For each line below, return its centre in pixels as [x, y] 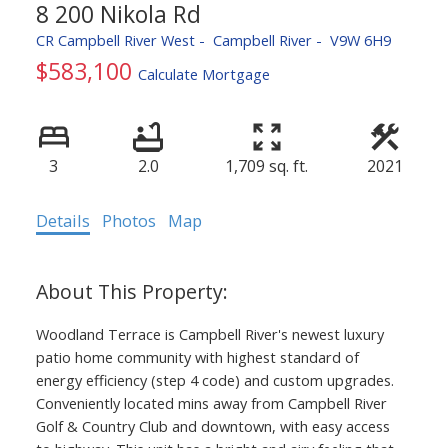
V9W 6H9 [360, 39]
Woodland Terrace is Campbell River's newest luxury [209, 333]
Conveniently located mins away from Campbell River [211, 402]
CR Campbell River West [115, 39]
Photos [128, 220]
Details [62, 220]
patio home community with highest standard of [197, 356]
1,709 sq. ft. [266, 165]
